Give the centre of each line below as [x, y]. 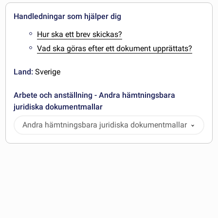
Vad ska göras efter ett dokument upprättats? [115, 48]
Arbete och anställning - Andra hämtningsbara [95, 95]
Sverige [47, 72]
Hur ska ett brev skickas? [80, 34]
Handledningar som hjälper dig [68, 17]
